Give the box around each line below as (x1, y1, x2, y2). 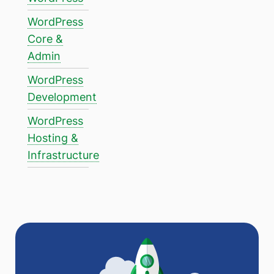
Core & (28, 32, 63, 45)
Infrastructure (28, 148, 99, 161)
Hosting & (28, 131, 78, 144)
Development (28, 90, 97, 103)
